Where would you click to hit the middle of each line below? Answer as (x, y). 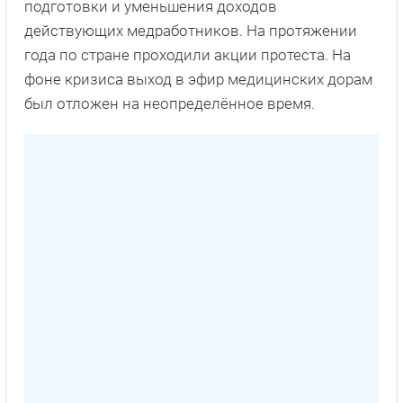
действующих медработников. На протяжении (191, 31)
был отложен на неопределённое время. (170, 104)
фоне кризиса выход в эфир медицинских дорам (198, 80)
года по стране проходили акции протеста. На (188, 55)
